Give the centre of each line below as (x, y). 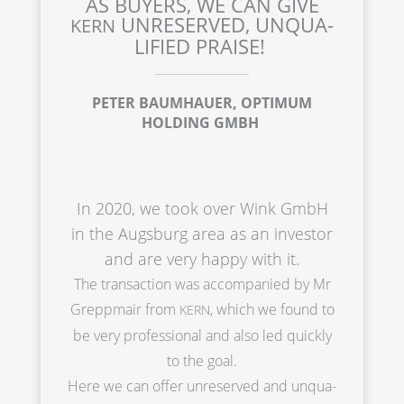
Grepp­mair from (124, 309)
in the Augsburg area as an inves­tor (202, 233)
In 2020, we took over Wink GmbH (202, 208)
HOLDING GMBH (202, 122)
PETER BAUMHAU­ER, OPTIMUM (202, 102)
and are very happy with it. (202, 258)
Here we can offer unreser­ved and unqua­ (202, 386)
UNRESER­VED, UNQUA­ (225, 24)
